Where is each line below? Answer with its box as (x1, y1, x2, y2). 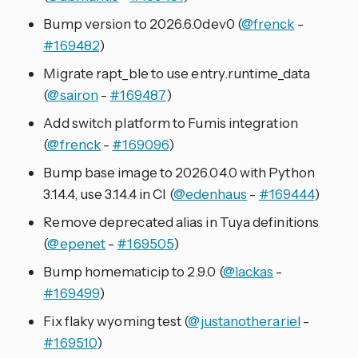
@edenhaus (173, 185, 248, 203)
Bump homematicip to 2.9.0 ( (43, 263, 223, 280)
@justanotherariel (188, 312, 300, 330)
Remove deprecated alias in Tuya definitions (43, 213, 320, 231)
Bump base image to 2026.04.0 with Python (43, 164, 315, 181)
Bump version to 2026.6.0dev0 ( (43, 15, 241, 33)
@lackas (222, 263, 274, 280)
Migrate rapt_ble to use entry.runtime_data (43, 65, 310, 82)
